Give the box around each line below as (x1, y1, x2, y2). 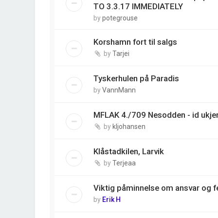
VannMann (102, 86, 136, 94)
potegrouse (102, 14, 138, 22)
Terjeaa (112, 159, 136, 167)
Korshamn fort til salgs (93, 37, 177, 47)
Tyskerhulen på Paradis (93, 73, 179, 83)
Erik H (102, 196, 121, 203)
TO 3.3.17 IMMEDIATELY (93, 1, 183, 11)
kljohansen (112, 123, 145, 130)
